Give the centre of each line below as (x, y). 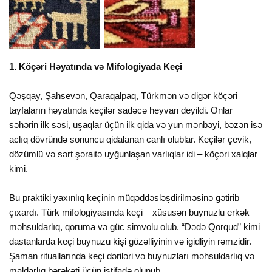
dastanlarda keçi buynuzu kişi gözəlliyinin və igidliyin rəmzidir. (131, 242)
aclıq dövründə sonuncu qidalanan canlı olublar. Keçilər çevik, (131, 140)
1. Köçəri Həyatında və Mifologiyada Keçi (96, 67)
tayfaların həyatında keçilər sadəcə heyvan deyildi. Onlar (121, 110)
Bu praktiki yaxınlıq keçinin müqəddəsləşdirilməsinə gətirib (124, 198)
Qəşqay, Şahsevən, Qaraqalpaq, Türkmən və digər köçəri (124, 96)
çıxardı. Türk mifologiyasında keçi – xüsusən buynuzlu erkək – (133, 212)
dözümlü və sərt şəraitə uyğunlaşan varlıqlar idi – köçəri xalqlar (134, 154)
